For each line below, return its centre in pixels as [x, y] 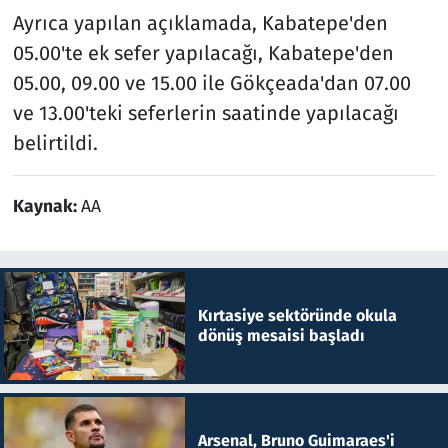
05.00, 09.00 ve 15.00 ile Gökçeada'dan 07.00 [211, 82]
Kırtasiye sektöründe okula [297, 315]
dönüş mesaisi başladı [281, 335]
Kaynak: [46, 206]
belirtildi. [55, 142]
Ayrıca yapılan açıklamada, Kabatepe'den [200, 22]
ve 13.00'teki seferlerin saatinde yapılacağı [205, 112]
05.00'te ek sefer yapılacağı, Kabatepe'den [203, 52]
